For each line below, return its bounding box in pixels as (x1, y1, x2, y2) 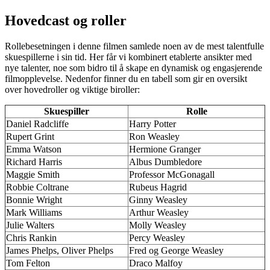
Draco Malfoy (129, 257, 183, 268)
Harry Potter (129, 118, 176, 129)
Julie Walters (6, 219, 54, 230)
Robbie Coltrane (6, 181, 69, 192)
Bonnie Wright (6, 194, 62, 205)
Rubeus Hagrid (129, 181, 187, 192)
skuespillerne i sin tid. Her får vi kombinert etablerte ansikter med (5, 51, 252, 62)
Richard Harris (6, 156, 62, 167)
